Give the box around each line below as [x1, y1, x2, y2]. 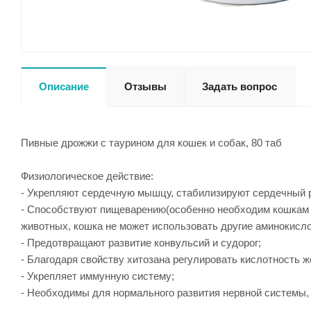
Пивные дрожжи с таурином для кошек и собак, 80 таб [21, 137, 282, 149]
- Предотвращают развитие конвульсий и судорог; [21, 237, 261, 249]
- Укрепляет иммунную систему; [21, 270, 174, 282]
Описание [39, 81, 89, 92]
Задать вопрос [202, 81, 277, 92]
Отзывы [124, 81, 167, 92]
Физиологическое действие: [21, 170, 153, 182]
